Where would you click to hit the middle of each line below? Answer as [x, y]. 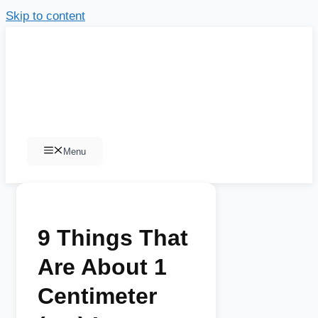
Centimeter [97, 296]
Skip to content [45, 16]
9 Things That [113, 237]
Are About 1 [102, 267]
